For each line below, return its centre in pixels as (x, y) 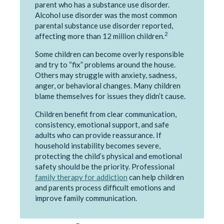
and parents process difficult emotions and (105, 187)
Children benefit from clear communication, (106, 114)
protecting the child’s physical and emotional (108, 156)
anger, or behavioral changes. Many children (108, 85)
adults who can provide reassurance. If (98, 135)
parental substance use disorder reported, (104, 25)
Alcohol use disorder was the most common (106, 15)
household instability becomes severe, (98, 145)
